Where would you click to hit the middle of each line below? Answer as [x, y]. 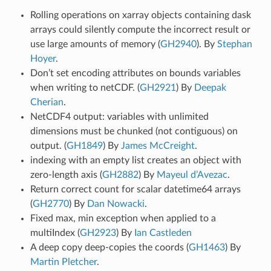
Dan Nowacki [116, 204]
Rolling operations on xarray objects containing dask [140, 15]
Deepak [210, 87]
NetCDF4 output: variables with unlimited [119, 116]
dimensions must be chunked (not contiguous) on [134, 131]
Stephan [234, 44]
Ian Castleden [163, 233]
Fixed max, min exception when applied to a [123, 218]
